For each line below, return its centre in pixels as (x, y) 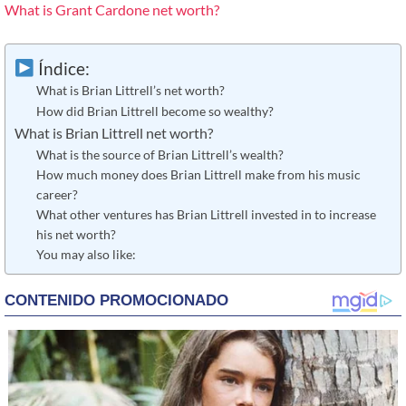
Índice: (62, 68)
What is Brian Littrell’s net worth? (130, 91)
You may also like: (86, 255)
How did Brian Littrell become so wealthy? (155, 111)
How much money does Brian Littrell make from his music (198, 175)
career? (57, 195)
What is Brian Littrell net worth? (114, 134)
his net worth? (76, 235)
